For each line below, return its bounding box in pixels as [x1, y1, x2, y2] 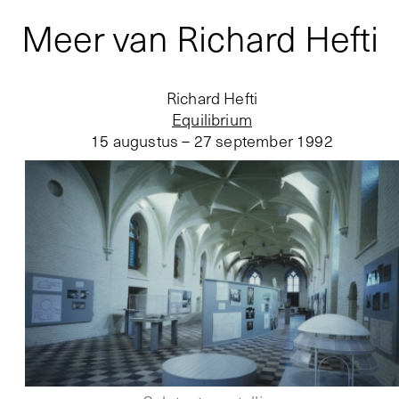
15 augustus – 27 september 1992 [91, 130, 333, 152]
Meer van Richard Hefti [20, 13, 379, 62]
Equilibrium [172, 109, 252, 131]
